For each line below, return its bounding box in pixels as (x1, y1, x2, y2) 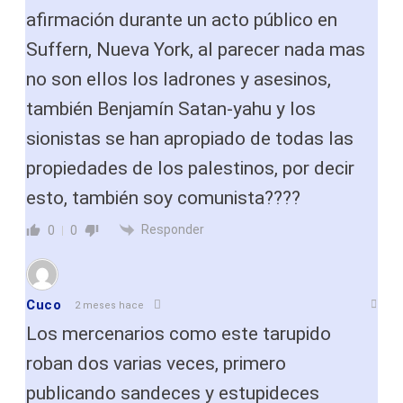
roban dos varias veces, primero (26, 353, 286, 375)
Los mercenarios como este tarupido (26, 323, 331, 345)
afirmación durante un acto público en (26, 9, 337, 31)
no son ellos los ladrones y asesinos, (26, 68, 331, 91)
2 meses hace (74, 299, 144, 311)
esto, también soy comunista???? (26, 187, 300, 210)
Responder (141, 222, 204, 237)
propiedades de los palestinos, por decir (26, 157, 354, 180)
